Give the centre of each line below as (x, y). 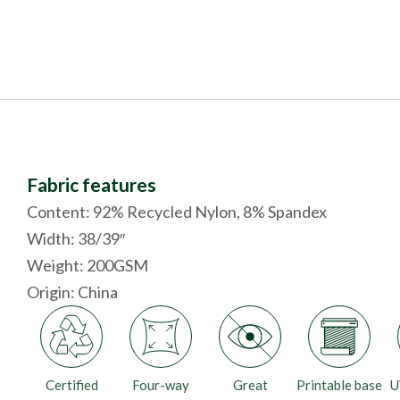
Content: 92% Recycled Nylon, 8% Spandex (177, 212)
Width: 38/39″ (76, 238)
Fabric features (92, 184)
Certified (71, 385)
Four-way (161, 385)
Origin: (52, 292)
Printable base (339, 385)
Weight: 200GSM (87, 265)
